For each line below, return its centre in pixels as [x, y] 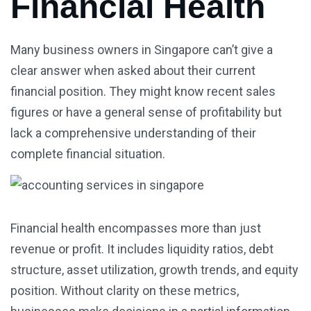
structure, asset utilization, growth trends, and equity [154, 270]
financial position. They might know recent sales [143, 92]
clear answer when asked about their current [133, 71]
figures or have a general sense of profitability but [146, 112]
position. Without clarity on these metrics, [125, 291]
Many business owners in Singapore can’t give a [142, 50]
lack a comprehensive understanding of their [133, 133]
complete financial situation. [88, 154]
